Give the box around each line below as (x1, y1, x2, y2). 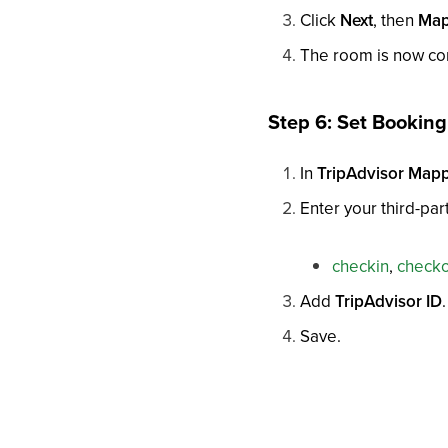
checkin (332, 254, 390, 278)
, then (373, 8, 419, 32)
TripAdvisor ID (335, 289, 443, 313)
